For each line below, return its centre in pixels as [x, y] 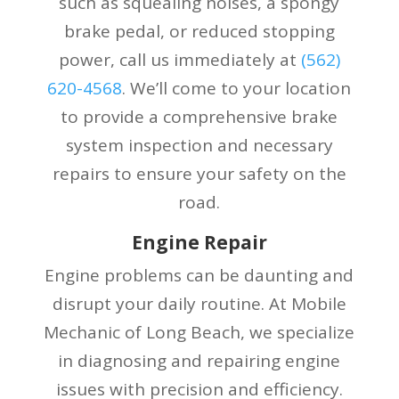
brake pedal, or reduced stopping [199, 31]
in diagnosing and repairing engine [199, 360]
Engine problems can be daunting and [199, 275]
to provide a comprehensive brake [199, 116]
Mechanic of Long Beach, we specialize [199, 332]
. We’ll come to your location [237, 88]
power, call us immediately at [179, 59]
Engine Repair [199, 242]
